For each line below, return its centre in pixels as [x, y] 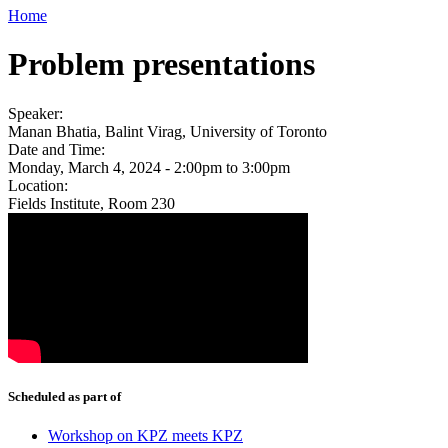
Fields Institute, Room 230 [91, 203]
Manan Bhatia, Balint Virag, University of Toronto [167, 131]
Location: [40, 185]
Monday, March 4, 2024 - [91, 167]
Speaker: [37, 113]
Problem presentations [161, 64]
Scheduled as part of [64, 396]
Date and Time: [58, 149]
